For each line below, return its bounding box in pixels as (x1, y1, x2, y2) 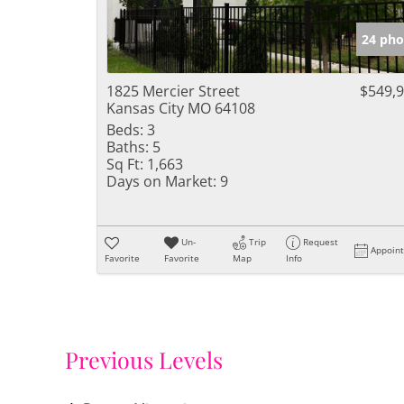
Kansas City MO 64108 (106, 98, 255, 118)
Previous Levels (65, 344, 223, 375)
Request (303, 235, 339, 248)
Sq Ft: (106, 154, 143, 174)
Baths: (106, 137, 149, 157)
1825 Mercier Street (106, 81, 240, 101)
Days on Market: (106, 171, 216, 191)
